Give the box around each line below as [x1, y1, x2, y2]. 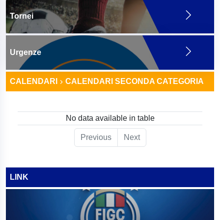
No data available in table [65, 114, 155, 122]
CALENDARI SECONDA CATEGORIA [65, 77, 204, 85]
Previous [80, 133, 111, 141]
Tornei [10, 12, 33, 20]
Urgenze [10, 48, 41, 56]
